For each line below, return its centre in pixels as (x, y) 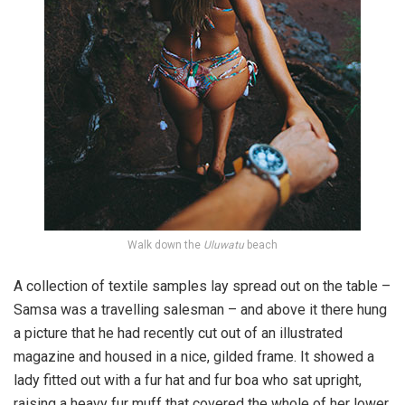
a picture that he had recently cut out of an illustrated (178, 334)
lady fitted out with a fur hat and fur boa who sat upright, (188, 381)
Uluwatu (224, 245)
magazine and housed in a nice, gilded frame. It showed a (194, 357)
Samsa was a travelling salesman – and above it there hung (200, 310)
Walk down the (165, 245)
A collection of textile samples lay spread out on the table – (202, 287)
